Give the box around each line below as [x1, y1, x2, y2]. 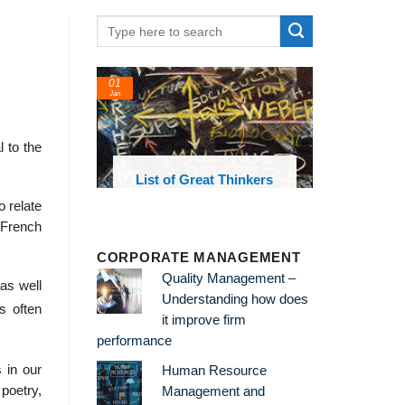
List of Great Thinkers [136, 171, 274, 187]
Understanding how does [161, 291, 308, 306]
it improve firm [161, 312, 246, 327]
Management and [161, 383, 265, 399]
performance [97, 333, 172, 348]
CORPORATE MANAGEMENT [97, 250, 301, 265]
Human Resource [161, 363, 267, 378]
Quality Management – [161, 270, 296, 286]
